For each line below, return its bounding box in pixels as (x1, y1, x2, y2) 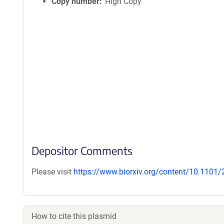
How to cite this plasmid (31, 211, 116, 221)
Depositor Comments (31, 143, 132, 157)
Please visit (31, 167, 73, 176)
